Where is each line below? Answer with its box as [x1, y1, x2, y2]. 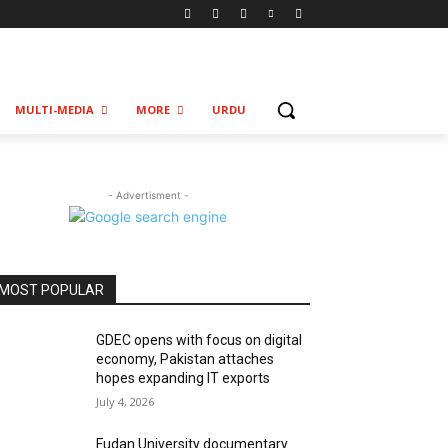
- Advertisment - [107, 189, 189, 201]
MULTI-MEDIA [15, 102, 94, 117]
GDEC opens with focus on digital [96, 332, 303, 348]
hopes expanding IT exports [96, 370, 271, 386]
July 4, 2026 [96, 394, 155, 409]
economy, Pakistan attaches [96, 351, 275, 367]
